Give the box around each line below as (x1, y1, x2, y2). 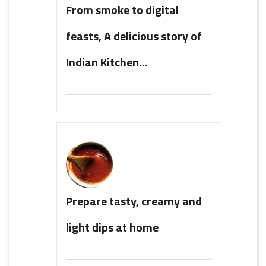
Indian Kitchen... (66, 52, 148, 71)
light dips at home (66, 217, 159, 236)
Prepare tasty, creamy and (66, 191, 202, 210)
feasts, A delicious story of (66, 26, 202, 45)
